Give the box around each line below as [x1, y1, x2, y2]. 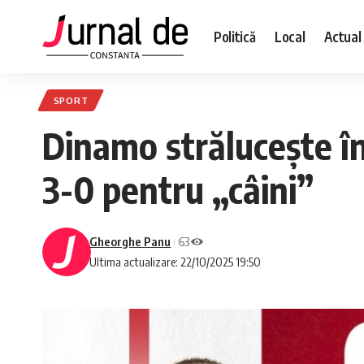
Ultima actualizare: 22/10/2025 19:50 [89, 254, 262, 270]
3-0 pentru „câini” [42, 167, 314, 213]
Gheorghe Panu [89, 234, 171, 249]
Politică [213, 27, 256, 45]
